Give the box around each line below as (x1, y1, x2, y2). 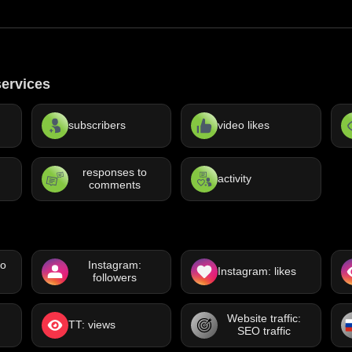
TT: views (68, 318, 115, 331)
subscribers (68, 119, 126, 131)
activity (218, 172, 251, 185)
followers (92, 271, 137, 284)
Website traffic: (227, 312, 302, 324)
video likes (218, 119, 269, 131)
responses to (82, 166, 147, 178)
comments (88, 178, 141, 191)
